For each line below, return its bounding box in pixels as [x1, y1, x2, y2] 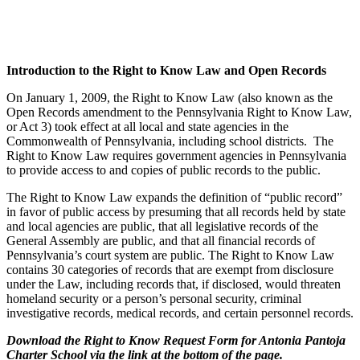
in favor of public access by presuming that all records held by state [6, 204, 346, 219]
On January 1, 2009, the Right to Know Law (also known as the [6, 90, 333, 104]
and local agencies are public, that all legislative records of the [6, 219, 318, 233]
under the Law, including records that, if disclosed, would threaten [6, 276, 341, 291]
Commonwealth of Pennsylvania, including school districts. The [6, 133, 333, 148]
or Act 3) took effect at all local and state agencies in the [6, 119, 288, 133]
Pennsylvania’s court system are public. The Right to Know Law [6, 247, 334, 262]
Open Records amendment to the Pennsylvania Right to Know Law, [6, 104, 352, 119]
